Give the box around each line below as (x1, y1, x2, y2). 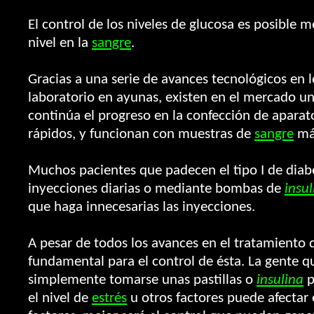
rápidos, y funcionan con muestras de (28, 127, 254, 142)
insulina (257, 273, 303, 287)
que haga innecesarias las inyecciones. (28, 200, 255, 214)
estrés (92, 291, 127, 306)
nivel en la (28, 36, 92, 50)
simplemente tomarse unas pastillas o (28, 273, 257, 287)
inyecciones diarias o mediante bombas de (28, 182, 285, 196)
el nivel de (28, 291, 92, 306)
